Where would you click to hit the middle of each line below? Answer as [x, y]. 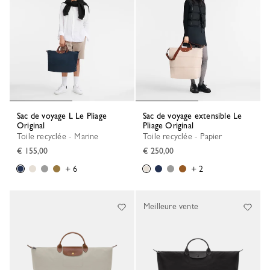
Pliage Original [168, 125]
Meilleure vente [171, 206]
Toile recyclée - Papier [185, 136]
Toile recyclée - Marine [60, 136]
